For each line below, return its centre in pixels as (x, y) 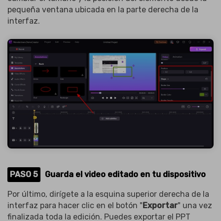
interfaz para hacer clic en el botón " (75, 205)
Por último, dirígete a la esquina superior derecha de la (108, 194)
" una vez (195, 205)
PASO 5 (24, 175)
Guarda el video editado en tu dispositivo (126, 175)
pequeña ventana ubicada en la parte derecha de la (103, 9)
